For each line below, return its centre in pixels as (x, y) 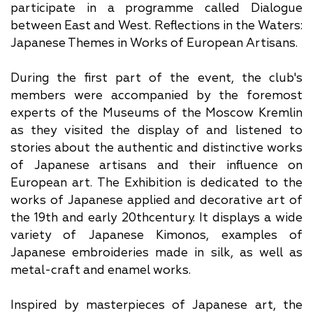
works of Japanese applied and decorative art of (156, 200)
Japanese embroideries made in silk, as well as (156, 253)
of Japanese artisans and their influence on (156, 165)
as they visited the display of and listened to (156, 130)
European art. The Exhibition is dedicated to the (156, 183)
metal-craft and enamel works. (101, 270)
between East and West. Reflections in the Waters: (156, 26)
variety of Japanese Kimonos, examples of (156, 235)
